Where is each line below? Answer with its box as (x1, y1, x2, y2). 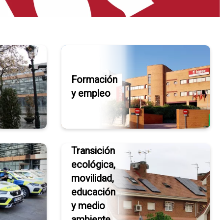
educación (71, 186, 115, 198)
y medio (71, 200, 105, 212)
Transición (71, 145, 115, 157)
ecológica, (71, 159, 115, 170)
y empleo (71, 87, 110, 99)
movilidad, (71, 172, 114, 184)
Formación (71, 74, 117, 85)
